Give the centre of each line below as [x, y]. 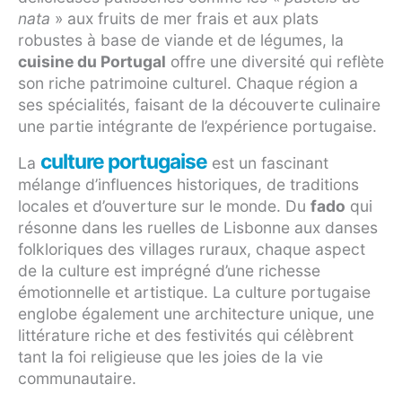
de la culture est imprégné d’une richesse [169, 271]
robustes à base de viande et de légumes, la [181, 40]
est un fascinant [268, 163]
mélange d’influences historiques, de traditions [188, 185]
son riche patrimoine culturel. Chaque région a [188, 83]
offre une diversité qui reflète [275, 62]
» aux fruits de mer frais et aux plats [184, 19]
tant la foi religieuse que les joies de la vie [170, 357]
